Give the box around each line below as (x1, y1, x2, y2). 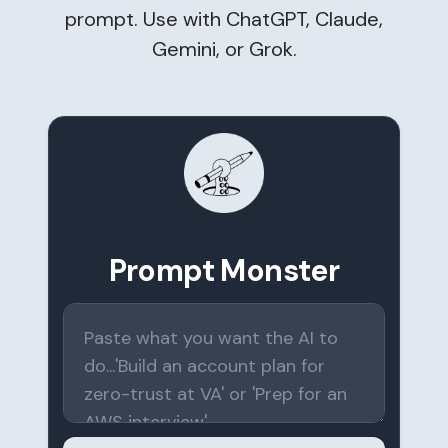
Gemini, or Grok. (151, 36, 297, 62)
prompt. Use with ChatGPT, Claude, (65, 6, 383, 32)
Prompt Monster (108, 251, 340, 290)
